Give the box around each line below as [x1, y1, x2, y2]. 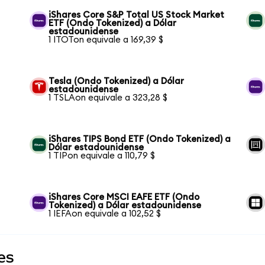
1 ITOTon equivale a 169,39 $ [49, 35, 164, 44]
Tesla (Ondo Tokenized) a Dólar [49, 76, 185, 86]
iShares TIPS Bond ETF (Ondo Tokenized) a [49, 134, 231, 144]
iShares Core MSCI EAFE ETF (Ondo [49, 192, 200, 202]
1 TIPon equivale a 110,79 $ [49, 151, 156, 160]
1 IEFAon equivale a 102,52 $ [49, 209, 161, 218]
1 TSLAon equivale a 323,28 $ [49, 93, 168, 102]
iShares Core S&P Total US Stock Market [49, 10, 225, 20]
